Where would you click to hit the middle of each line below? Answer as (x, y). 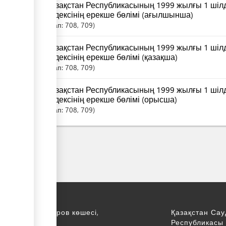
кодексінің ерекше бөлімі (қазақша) (112, 56)
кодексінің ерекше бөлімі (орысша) (112, 99)
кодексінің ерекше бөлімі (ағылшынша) (120, 14)
